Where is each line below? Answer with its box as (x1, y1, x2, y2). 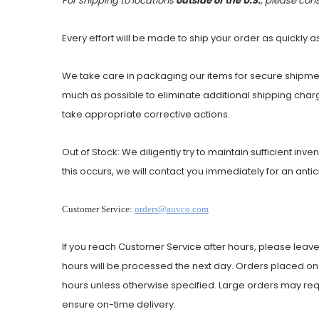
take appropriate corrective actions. (62, 108, 230, 122)
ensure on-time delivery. (62, 298, 176, 312)
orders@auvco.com (135, 204, 209, 215)
